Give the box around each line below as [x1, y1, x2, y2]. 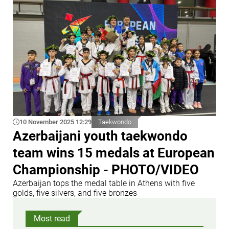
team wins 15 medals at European [13, 145, 215, 161]
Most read [34, 213, 70, 223]
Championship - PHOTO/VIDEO [13, 162, 199, 177]
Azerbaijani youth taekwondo [13, 128, 188, 144]
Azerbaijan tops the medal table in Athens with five [13, 178, 195, 188]
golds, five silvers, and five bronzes [13, 188, 137, 198]
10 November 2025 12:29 [19, 118, 91, 126]
